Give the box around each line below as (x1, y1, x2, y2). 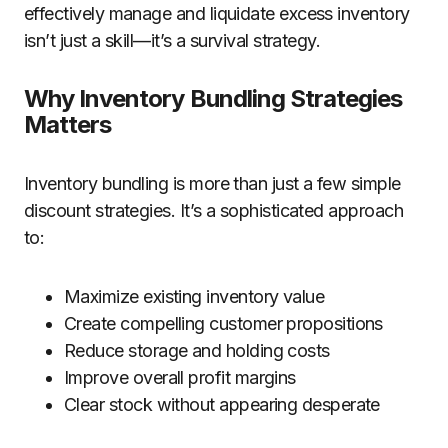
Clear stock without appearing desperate (64, 394, 380, 415)
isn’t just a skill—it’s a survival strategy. (24, 30, 321, 51)
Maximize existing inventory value (64, 286, 325, 307)
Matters (24, 110, 112, 139)
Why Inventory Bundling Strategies (24, 84, 403, 113)
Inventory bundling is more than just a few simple (24, 173, 401, 194)
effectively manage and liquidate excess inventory (24, 3, 410, 24)
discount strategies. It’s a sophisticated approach (24, 200, 403, 221)
